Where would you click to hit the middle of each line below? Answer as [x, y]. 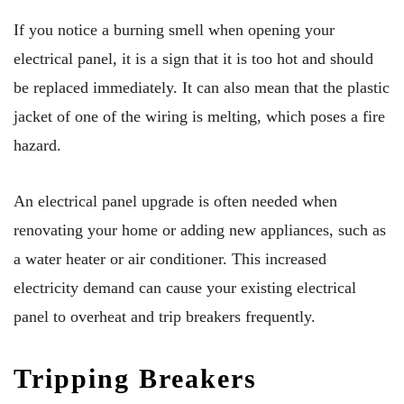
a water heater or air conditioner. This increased [170, 258]
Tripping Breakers [135, 378]
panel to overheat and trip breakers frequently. [165, 316]
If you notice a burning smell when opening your [174, 30]
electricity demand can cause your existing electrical [185, 287]
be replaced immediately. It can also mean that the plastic [202, 88]
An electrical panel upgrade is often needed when [175, 201]
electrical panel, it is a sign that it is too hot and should [193, 59]
